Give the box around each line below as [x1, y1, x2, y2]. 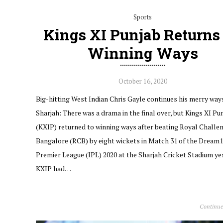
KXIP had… [36, 163, 71, 173]
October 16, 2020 [118, 76, 167, 86]
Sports [133, 12, 152, 21]
